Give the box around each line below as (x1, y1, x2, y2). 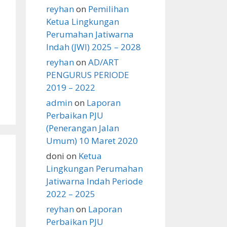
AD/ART (88, 56, 119, 68)
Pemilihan (88, 3, 129, 15)
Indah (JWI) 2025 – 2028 (46, 41, 141, 53)
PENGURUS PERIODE (46, 69, 129, 81)
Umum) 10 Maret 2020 (46, 135, 138, 146)
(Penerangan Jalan (46, 122, 119, 134)
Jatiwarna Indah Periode (46, 175, 143, 187)
